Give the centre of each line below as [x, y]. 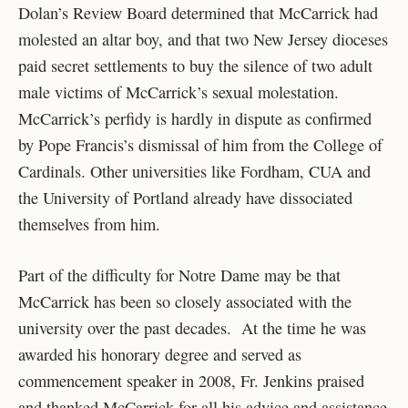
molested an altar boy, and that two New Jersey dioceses [203, 39]
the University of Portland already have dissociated [185, 197]
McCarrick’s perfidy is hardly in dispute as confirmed [195, 118]
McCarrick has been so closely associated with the [185, 302]
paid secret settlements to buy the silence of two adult [195, 65]
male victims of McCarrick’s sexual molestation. [178, 92]
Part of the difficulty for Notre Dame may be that [179, 275]
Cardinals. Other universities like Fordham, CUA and [194, 171]
